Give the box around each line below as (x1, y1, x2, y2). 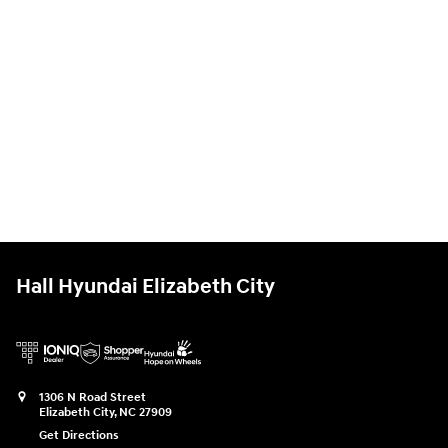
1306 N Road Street (39, 389, 146, 405)
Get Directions (39, 427, 119, 443)
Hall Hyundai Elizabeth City (16, 273, 275, 300)
